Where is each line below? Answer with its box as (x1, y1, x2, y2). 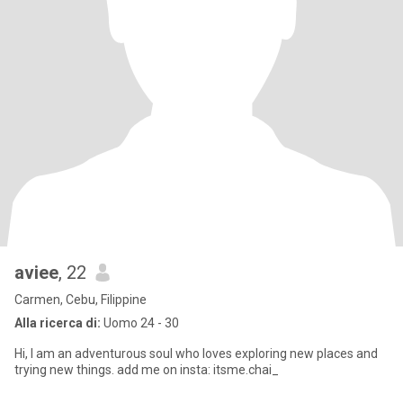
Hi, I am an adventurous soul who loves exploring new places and (14, 346, 378, 361)
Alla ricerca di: (14, 316, 101, 330)
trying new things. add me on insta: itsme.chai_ (14, 363, 279, 377)
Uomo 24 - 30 (101, 316, 179, 330)
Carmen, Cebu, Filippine (14, 292, 147, 307)
